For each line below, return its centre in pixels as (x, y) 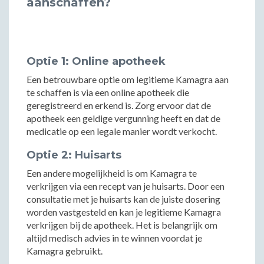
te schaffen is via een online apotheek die (108, 92)
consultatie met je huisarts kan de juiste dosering (123, 199)
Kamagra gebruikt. (65, 251)
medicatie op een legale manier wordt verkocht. (122, 131)
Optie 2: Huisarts (74, 155)
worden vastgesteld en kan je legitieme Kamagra (124, 212)
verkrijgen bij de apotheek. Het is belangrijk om (122, 225)
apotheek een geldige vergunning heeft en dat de (123, 118)
